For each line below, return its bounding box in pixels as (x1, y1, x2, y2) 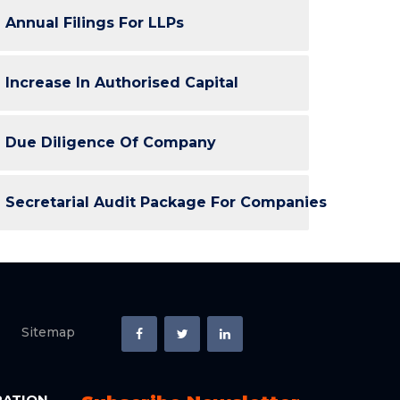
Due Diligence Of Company (5, 134, 216, 151)
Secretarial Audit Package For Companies (5, 194, 327, 211)
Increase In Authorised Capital (5, 74, 238, 91)
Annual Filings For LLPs (5, 14, 184, 31)
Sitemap (21, 324, 75, 340)
